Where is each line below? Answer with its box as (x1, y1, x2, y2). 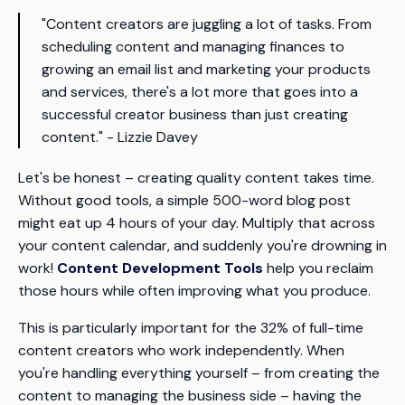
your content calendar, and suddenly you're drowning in (18, 236, 387, 255)
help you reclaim (263, 259, 373, 278)
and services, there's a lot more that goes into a (42, 82, 358, 101)
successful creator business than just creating (42, 105, 348, 124)
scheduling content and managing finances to (42, 37, 344, 56)
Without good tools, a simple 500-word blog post (18, 191, 351, 210)
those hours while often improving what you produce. (18, 281, 371, 300)
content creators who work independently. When (18, 341, 344, 360)
